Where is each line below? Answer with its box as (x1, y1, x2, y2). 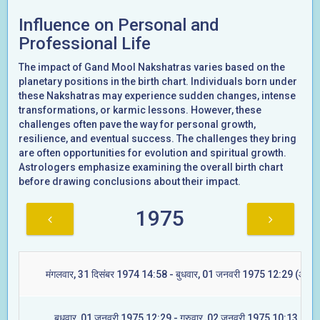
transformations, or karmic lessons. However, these (19, 104, 261, 116)
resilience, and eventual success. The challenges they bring (19, 133, 296, 144)
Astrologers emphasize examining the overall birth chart (19, 161, 283, 173)
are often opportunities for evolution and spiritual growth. (19, 147, 286, 159)
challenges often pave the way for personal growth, (19, 119, 256, 130)
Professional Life (19, 34, 151, 54)
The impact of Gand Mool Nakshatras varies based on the (19, 61, 285, 73)
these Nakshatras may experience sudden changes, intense (19, 90, 296, 101)
